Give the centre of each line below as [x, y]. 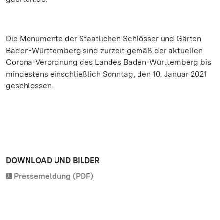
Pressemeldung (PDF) [54, 176]
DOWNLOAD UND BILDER [53, 160]
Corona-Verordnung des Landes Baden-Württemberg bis [109, 62]
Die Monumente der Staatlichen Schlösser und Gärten [104, 39]
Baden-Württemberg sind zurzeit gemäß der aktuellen [104, 50]
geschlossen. [30, 86]
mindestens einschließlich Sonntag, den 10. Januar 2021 [106, 74]
